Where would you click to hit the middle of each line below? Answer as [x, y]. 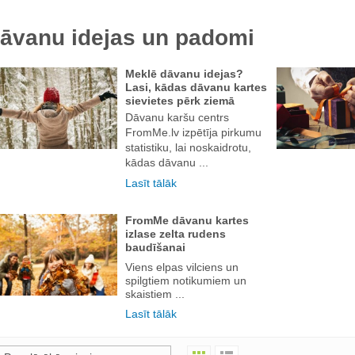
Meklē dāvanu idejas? [184, 73]
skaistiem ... [155, 294]
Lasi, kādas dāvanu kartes [196, 87]
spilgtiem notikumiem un [186, 280]
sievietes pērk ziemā [180, 100]
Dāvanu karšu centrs [177, 117]
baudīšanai [155, 247]
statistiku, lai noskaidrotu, [188, 147]
